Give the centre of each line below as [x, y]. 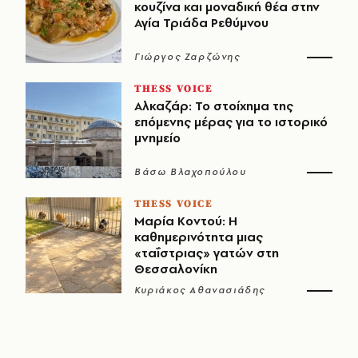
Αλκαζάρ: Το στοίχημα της [214, 105]
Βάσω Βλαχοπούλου [191, 171]
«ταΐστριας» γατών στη [207, 253]
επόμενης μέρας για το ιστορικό [231, 121]
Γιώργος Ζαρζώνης [187, 56]
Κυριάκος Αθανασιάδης [200, 290]
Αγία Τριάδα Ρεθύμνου [201, 22]
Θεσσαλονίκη [176, 268]
